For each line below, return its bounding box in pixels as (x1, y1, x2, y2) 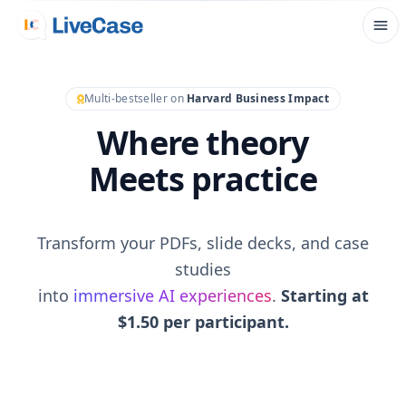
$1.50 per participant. (117, 311, 289, 333)
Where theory (97, 121, 309, 165)
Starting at (280, 285, 369, 306)
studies (175, 258, 231, 280)
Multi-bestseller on (84, 91, 188, 106)
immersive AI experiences (72, 285, 272, 306)
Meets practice (88, 157, 318, 201)
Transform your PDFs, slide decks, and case (37, 232, 369, 254)
